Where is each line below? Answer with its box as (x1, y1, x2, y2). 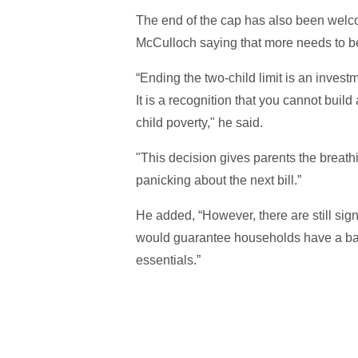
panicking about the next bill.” (135, 173, 301, 187)
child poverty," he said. (135, 115, 263, 129)
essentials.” (135, 253, 201, 267)
